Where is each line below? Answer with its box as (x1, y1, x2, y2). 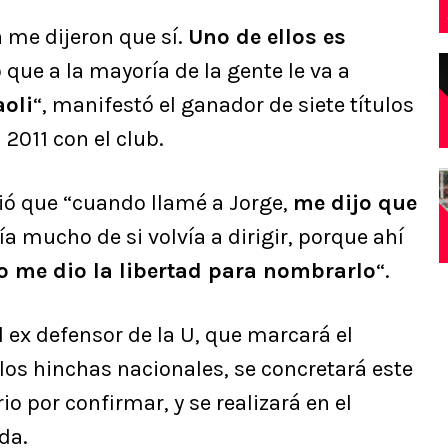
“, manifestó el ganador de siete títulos (33, 92, 414, 119)
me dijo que (293, 190, 417, 217)
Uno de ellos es (188, 24, 346, 51)
